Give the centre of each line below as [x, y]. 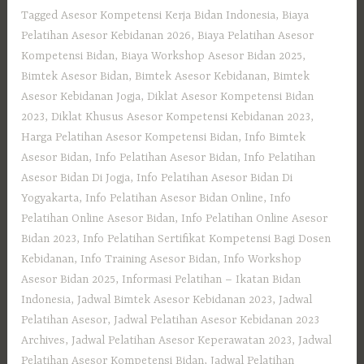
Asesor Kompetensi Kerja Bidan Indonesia [169, 15]
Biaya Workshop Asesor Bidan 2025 [212, 56]
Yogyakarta [50, 198]
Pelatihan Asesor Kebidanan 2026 [106, 35]
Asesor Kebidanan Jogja [81, 96]
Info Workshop [263, 259]
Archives [43, 340]
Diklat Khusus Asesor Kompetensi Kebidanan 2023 [181, 117]
